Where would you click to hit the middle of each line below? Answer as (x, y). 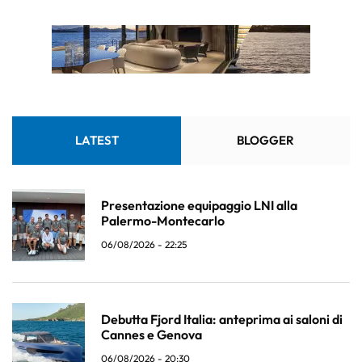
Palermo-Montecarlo (163, 221)
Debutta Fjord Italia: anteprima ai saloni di (222, 320)
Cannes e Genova (152, 335)
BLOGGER (265, 141)
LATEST (97, 141)
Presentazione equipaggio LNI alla (199, 206)
